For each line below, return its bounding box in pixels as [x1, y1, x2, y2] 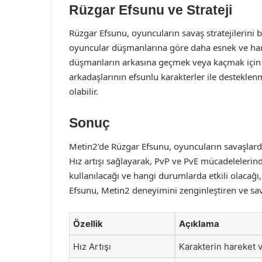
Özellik [73, 218, 103, 229]
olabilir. [69, 85, 98, 97]
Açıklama [179, 218, 219, 229]
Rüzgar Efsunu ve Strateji [69, 2, 232, 18]
